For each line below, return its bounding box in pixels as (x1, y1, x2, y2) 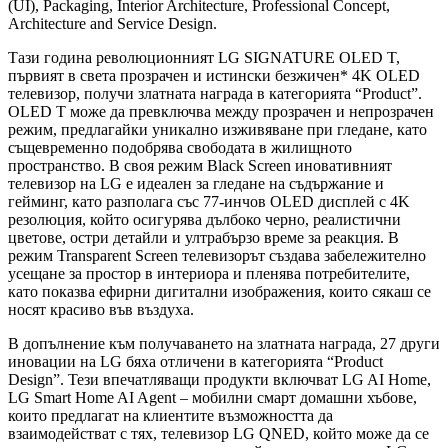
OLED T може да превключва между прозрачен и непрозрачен (8, 102, 434, 120)
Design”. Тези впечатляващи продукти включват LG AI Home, (8, 370, 431, 388)
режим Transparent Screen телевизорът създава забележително (8, 246, 426, 264)
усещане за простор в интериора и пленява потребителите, (8, 264, 410, 282)
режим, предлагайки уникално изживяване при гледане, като (8, 120, 427, 138)
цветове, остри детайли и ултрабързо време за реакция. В (8, 228, 399, 246)
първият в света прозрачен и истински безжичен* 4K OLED (8, 66, 420, 84)
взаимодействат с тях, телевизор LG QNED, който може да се (8, 424, 429, 442)
